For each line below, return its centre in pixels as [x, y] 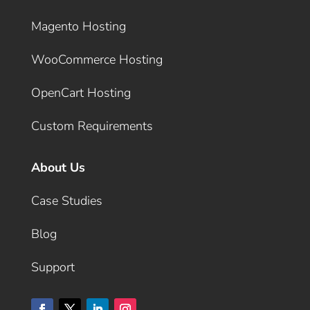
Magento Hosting [78, 27]
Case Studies [66, 201]
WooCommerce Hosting [97, 60]
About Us [58, 168]
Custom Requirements [92, 126]
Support [53, 267]
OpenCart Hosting [81, 93]
